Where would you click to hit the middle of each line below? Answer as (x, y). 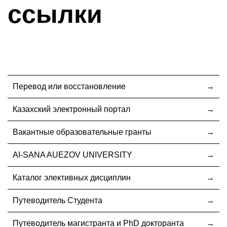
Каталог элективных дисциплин (72, 177)
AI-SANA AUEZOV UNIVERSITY (72, 155)
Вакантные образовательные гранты (82, 132)
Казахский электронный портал (71, 109)
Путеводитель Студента (58, 200)
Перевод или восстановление (69, 86)
